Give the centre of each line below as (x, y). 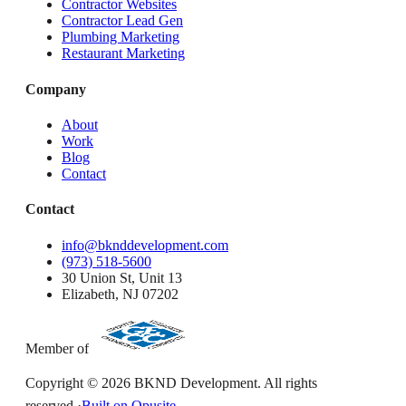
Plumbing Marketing (121, 37)
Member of (57, 348)
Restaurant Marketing (123, 53)
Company (56, 89)
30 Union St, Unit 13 (122, 277)
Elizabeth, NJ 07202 (120, 294)
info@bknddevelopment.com (145, 245)
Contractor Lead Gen (122, 21)
